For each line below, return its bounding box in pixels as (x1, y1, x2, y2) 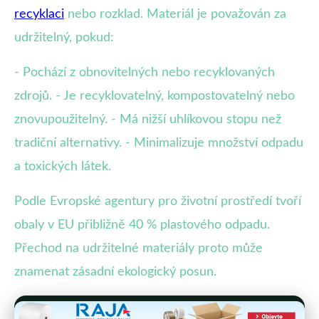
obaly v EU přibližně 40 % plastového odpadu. (14, 218, 270, 231)
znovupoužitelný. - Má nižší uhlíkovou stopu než (14, 113, 281, 126)
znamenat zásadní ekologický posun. (14, 265, 216, 278)
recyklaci (14, 7, 64, 21)
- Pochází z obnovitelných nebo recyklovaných (14, 66, 275, 79)
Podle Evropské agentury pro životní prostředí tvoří (14, 194, 301, 208)
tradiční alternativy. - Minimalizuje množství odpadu (14, 136, 303, 150)
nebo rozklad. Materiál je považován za (64, 7, 286, 21)
